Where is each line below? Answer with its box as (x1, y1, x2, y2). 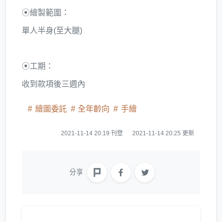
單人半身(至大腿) (22, 26, 82, 35)
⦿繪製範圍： (22, 8, 69, 17)
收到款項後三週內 (22, 80, 85, 88)
